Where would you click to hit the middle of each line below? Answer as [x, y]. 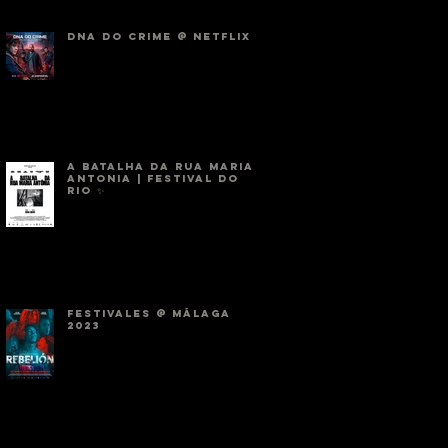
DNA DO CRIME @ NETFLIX [159, 36]
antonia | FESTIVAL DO [153, 178]
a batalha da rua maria [160, 166]
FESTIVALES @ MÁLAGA [149, 313]
